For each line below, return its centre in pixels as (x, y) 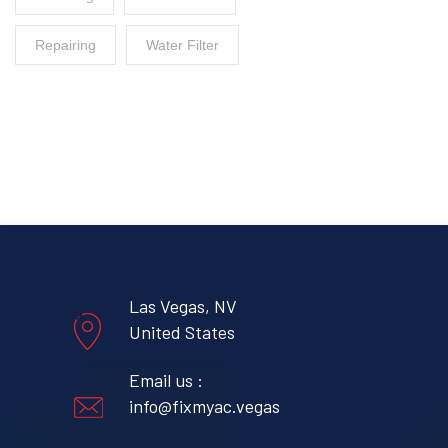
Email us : (166, 379)
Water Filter (182, 44)
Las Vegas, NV (183, 305)
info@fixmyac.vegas (204, 405)
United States (182, 331)
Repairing (65, 44)
